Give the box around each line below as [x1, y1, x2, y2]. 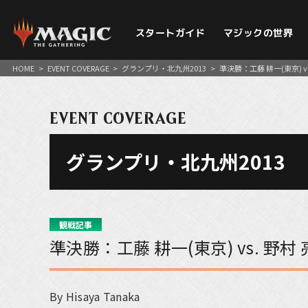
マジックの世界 [223, 25, 293, 40]
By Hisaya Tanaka [49, 288, 140, 305]
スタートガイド [135, 25, 205, 40]
